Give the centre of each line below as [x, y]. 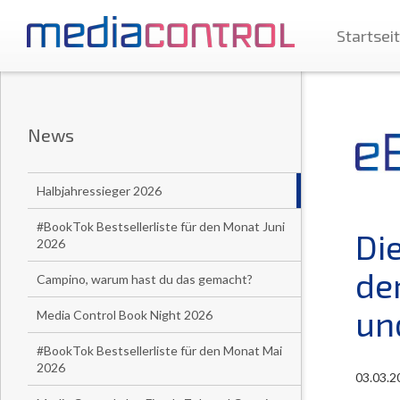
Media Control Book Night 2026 [125, 315]
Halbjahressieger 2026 [99, 191]
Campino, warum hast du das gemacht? [145, 279]
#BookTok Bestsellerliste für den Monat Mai [159, 350]
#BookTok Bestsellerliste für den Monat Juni [161, 226]
